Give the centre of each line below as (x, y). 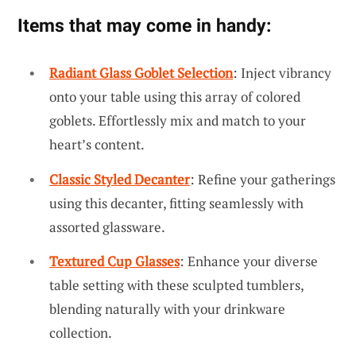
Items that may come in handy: (144, 25)
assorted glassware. (107, 226)
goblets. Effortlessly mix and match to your (178, 120)
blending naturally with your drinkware (167, 309)
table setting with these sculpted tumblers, (176, 285)
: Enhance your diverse (249, 261)
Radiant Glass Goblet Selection (141, 72)
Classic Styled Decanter (120, 179)
